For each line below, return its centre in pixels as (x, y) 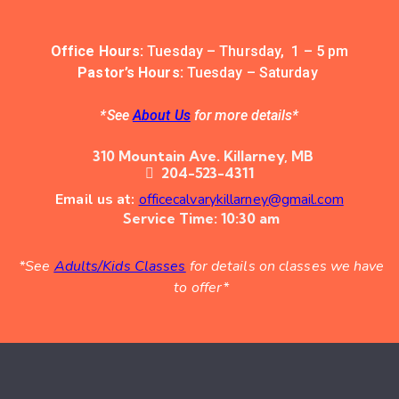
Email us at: (97, 199)
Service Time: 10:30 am (202, 218)
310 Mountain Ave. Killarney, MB (199, 155)
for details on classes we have (285, 266)
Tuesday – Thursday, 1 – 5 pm (246, 51)
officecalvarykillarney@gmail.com (241, 199)
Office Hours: (97, 51)
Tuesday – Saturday (252, 72)
